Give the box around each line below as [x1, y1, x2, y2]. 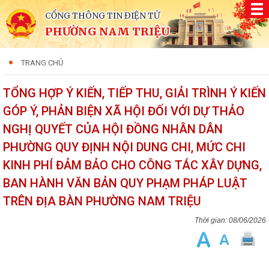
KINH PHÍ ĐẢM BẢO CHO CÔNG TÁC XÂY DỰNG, [3, 158, 262, 172]
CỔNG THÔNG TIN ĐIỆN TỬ [45, 10, 160, 21]
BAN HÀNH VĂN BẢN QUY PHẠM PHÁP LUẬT [3, 176, 247, 190]
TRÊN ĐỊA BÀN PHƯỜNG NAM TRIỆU [3, 194, 201, 208]
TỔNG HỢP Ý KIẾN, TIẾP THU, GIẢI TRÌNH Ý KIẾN [3, 86, 266, 100]
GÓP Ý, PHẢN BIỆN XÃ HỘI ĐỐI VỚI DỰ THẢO [3, 104, 244, 118]
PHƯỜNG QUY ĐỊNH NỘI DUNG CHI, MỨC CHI [3, 140, 246, 154]
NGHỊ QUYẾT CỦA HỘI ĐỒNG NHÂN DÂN [3, 122, 223, 136]
